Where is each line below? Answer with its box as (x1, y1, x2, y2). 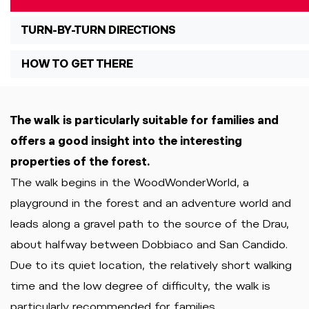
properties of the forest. (10, 155, 150, 168)
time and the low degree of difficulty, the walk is (10, 279, 270, 292)
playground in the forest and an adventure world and (10, 197, 291, 210)
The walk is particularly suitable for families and (10, 114, 279, 127)
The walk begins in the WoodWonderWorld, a (10, 176, 249, 189)
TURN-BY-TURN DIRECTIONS (21, 23, 176, 37)
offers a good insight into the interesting (10, 134, 242, 148)
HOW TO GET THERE (21, 57, 133, 70)
